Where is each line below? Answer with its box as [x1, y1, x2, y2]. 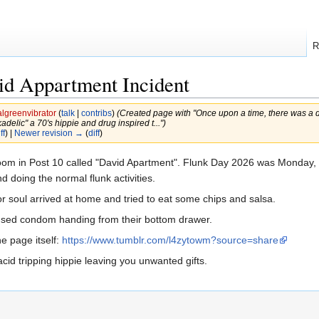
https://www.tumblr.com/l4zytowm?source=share [62, 234, 278, 246]
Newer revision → [14, 128, 83, 138]
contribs [80, 108, 112, 118]
